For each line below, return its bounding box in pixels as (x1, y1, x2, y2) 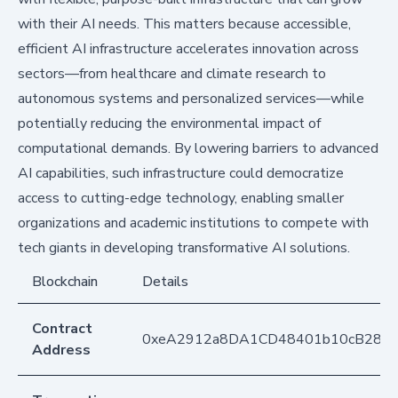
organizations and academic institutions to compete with (18, 213, 369, 234)
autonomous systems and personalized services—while (18, 89, 364, 109)
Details (142, 272, 188, 292)
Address (32, 340, 91, 361)
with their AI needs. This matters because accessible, (18, 14, 351, 35)
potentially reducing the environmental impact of (18, 114, 321, 134)
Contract (32, 319, 92, 339)
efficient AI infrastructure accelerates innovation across (18, 39, 359, 60)
